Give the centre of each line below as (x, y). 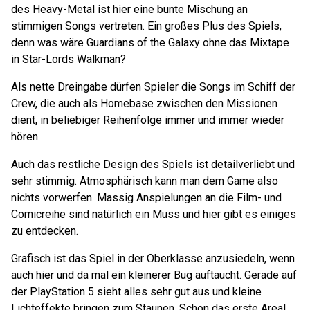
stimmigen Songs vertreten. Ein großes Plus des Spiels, (146, 26)
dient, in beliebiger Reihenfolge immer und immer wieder (148, 120)
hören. (26, 137)
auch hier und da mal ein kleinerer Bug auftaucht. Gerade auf (154, 275)
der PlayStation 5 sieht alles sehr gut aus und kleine (136, 292)
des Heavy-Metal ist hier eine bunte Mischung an (129, 9)
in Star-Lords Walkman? (69, 59)
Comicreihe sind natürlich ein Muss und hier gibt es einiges (154, 214)
